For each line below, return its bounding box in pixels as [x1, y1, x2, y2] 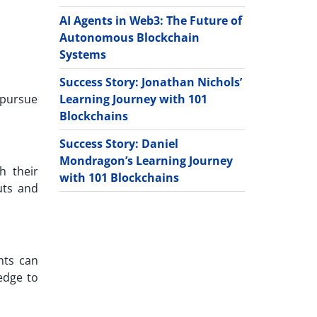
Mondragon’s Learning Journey [59, 152, 233, 168]
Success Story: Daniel [59, 135, 178, 151]
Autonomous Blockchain [59, 29, 200, 45]
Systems [59, 46, 106, 62]
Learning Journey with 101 [59, 91, 207, 107]
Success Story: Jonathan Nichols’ [59, 74, 242, 90]
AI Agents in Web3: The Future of [59, 12, 242, 28]
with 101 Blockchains [59, 169, 179, 185]
